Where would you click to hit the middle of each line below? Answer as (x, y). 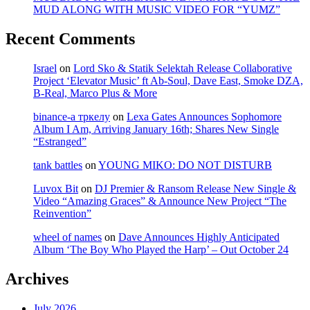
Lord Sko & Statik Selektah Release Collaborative (183, 68)
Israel (45, 68)
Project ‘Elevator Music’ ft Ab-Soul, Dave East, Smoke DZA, (168, 80)
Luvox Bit (56, 188)
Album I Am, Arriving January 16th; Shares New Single (156, 129)
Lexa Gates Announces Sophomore (204, 116)
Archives (37, 279)
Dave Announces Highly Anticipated (199, 237)
